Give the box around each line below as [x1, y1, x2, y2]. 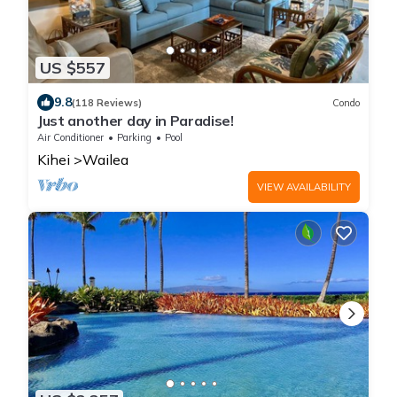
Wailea [82, 151, 128, 169]
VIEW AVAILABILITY [257, 181, 351, 194]
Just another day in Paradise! [37, 112, 234, 130]
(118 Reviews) [72, 96, 142, 109]
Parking [117, 131, 152, 144]
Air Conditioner [37, 131, 104, 144]
